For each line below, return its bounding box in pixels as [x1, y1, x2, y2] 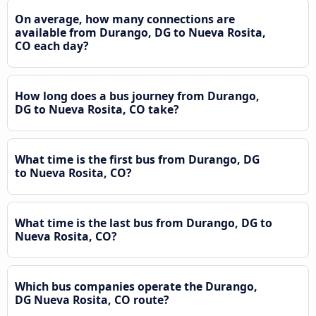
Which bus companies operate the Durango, [15, 278, 257, 294]
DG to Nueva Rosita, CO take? [15, 101, 179, 117]
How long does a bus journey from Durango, [15, 87, 260, 104]
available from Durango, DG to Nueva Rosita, [15, 24, 266, 40]
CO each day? [15, 37, 89, 54]
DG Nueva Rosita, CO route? [15, 291, 169, 308]
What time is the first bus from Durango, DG [15, 151, 260, 167]
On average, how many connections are [15, 11, 235, 27]
